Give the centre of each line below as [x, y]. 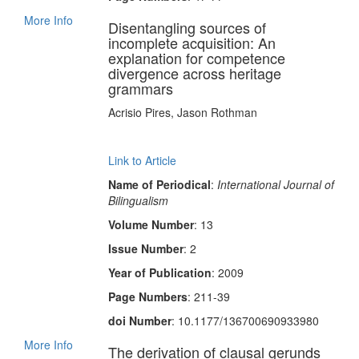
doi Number [139, 321]
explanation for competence [196, 58]
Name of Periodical [159, 184]
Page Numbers [147, 296]
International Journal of [275, 184]
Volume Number [151, 224]
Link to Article [142, 160]
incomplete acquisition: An [192, 42]
